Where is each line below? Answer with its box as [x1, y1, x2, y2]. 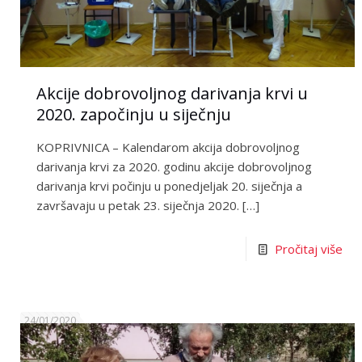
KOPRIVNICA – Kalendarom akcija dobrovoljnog [36, 138, 301, 155]
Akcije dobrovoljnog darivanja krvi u [36, 82, 309, 104]
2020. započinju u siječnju [36, 103, 232, 125]
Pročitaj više [274, 240, 343, 257]
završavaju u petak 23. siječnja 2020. [36, 196, 240, 213]
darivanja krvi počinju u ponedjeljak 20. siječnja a [36, 177, 303, 194]
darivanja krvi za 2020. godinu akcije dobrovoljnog [36, 158, 313, 175]
